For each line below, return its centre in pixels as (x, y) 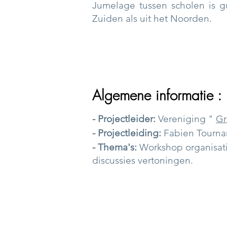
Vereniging (182, 119)
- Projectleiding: (127, 133)
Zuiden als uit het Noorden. (152, 18)
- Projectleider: (124, 119)
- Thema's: (115, 147)
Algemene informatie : (157, 95)
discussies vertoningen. (143, 160)
